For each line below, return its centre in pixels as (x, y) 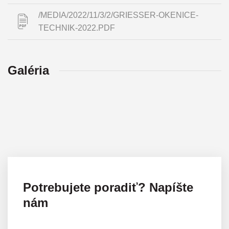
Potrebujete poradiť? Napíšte (108, 187)
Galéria (28, 70)
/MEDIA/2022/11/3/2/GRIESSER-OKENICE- (118, 15)
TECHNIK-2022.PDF (77, 28)
